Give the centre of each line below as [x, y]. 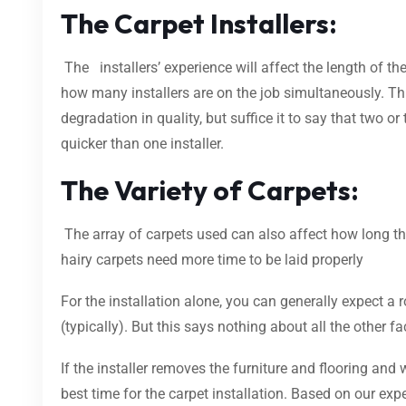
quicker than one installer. [142, 143]
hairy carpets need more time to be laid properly [212, 259]
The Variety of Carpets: [210, 190]
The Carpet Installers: [199, 23]
